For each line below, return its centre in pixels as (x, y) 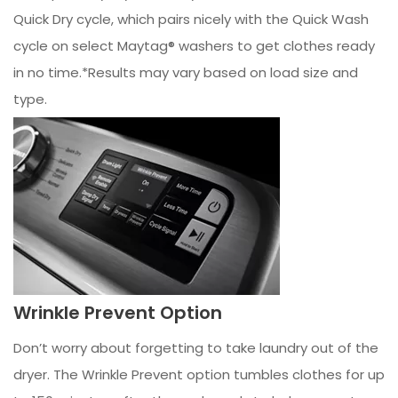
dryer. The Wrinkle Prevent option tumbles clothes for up (199, 375)
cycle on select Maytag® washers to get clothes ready (194, 46)
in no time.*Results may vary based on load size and (186, 73)
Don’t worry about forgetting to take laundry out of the (196, 348)
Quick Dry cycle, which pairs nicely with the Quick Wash (191, 20)
